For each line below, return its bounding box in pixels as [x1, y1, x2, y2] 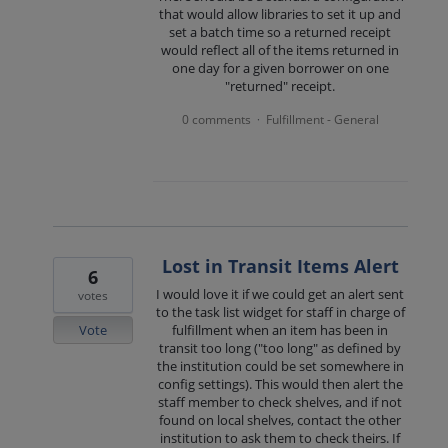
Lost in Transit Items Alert [161, 254, 399, 279]
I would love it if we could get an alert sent [156, 285, 405, 304]
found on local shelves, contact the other [159, 411, 402, 430]
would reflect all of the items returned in [161, 41, 400, 60]
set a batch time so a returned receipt [169, 23, 392, 42]
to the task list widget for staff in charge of [155, 303, 405, 322]
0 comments [181, 111, 251, 129]
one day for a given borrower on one [171, 59, 389, 78]
